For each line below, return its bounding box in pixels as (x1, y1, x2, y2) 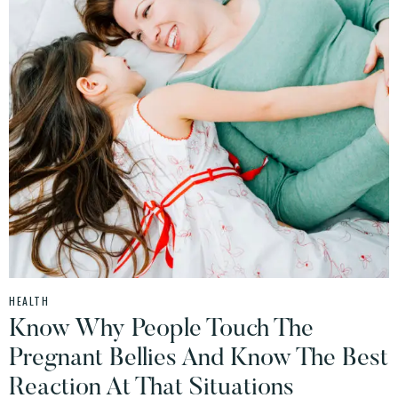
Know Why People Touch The (9, 317, 314, 343)
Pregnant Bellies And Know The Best (9, 346, 388, 372)
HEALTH (9, 293, 49, 309)
